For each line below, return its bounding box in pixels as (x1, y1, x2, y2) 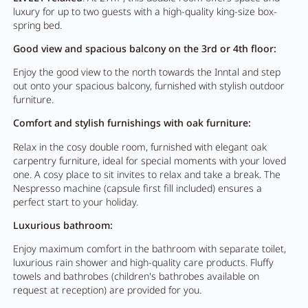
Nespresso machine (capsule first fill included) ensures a (12, 181, 262, 195)
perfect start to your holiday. (12, 195, 138, 208)
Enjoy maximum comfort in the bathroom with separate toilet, (12, 241, 286, 255)
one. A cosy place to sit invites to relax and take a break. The (12, 167, 280, 181)
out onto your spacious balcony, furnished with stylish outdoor (12, 79, 285, 93)
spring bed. (12, 18, 62, 32)
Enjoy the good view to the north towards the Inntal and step (12, 65, 280, 79)
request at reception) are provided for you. (12, 283, 201, 296)
